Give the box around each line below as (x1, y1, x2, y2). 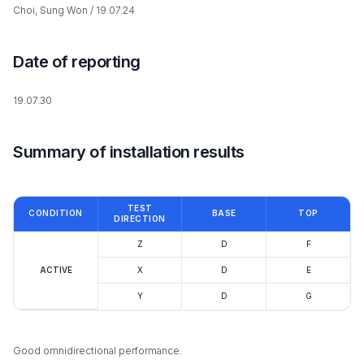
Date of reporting (13, 51, 141, 71)
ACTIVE (39, 264, 72, 275)
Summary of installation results (13, 141, 245, 162)
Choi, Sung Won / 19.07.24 (13, 3, 135, 16)
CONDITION (28, 207, 83, 218)
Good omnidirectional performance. (13, 344, 182, 357)
